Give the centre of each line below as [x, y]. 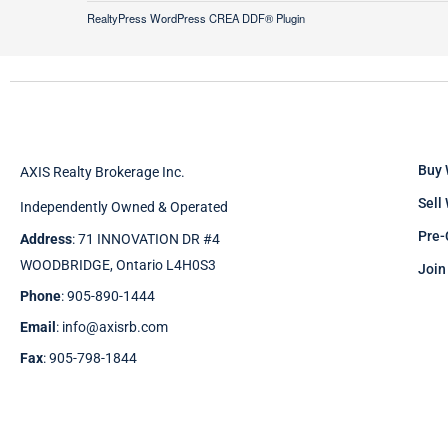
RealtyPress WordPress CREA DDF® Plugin [196, 18]
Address [46, 239]
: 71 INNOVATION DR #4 [146, 239]
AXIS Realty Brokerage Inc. [102, 172]
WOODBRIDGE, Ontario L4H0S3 [118, 265]
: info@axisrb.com [112, 327]
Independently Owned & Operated [124, 206]
